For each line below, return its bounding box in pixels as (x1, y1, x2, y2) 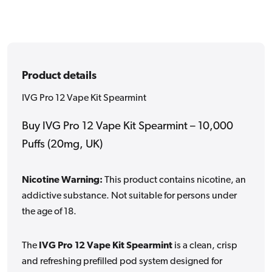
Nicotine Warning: (22, 175, 103, 185)
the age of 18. (22, 206, 76, 217)
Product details (22, 70, 97, 82)
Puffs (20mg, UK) (22, 138, 103, 151)
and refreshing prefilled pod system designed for (22, 256, 222, 267)
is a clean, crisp (172, 240, 237, 251)
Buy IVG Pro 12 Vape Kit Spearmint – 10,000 (22, 120, 233, 132)
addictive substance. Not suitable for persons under (22, 191, 237, 201)
